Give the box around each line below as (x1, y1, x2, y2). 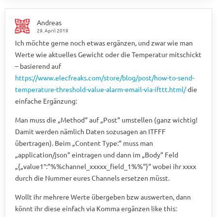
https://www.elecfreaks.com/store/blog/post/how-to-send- (15, 73, 194, 82)
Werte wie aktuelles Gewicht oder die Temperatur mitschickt (15, 49, 201, 59)
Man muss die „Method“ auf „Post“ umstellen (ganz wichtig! (15, 115, 198, 124)
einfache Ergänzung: (15, 96, 77, 105)
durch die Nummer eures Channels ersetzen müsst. (15, 173, 170, 182)
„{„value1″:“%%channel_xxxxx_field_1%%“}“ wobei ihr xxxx (15, 161, 196, 170)
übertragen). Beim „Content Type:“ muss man (15, 138, 153, 147)
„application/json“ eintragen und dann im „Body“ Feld (15, 150, 178, 159)
